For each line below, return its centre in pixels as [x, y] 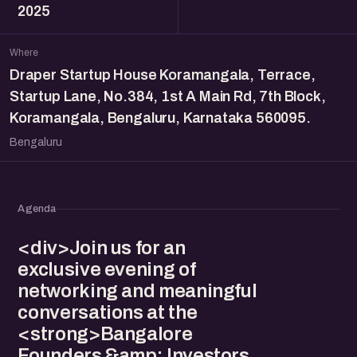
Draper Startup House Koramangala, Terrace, [163, 75]
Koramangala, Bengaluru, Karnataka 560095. [160, 118]
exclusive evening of [107, 269]
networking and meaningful [137, 291]
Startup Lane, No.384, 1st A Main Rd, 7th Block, [168, 96]
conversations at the [108, 312]
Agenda [37, 209]
